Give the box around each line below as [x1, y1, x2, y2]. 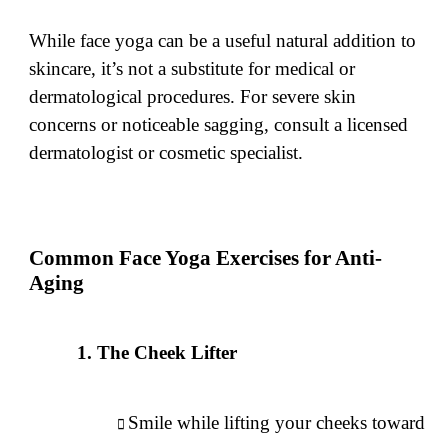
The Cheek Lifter [97, 341, 238, 363]
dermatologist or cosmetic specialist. [29, 142, 304, 164]
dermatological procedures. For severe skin [29, 86, 357, 108]
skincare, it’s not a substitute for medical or [29, 58, 356, 80]
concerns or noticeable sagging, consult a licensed [29, 114, 409, 136]
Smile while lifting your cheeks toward [128, 411, 426, 433]
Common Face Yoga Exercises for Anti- [29, 246, 383, 271]
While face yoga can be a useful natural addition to [29, 30, 417, 52]
